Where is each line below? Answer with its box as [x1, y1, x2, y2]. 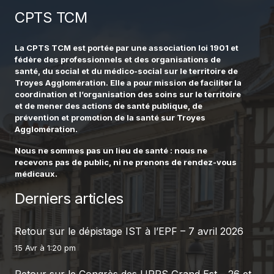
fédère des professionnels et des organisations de [15, 54, 221, 64]
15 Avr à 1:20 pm [15, 243, 76, 253]
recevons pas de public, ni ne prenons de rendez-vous [15, 157, 237, 167]
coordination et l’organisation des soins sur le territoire [15, 89, 241, 99]
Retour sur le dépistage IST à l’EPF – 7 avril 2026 [15, 224, 243, 237]
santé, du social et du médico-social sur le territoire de [15, 65, 238, 76]
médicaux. [15, 168, 57, 179]
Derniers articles [15, 189, 124, 207]
